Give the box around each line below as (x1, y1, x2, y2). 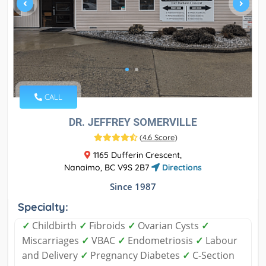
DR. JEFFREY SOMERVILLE (69, 116, 197, 129)
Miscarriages (22, 234, 81, 248)
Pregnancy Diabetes (88, 249, 182, 262)
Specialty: (18, 200, 68, 214)
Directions (160, 162, 202, 173)
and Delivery (22, 249, 80, 262)
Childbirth (30, 219, 79, 233)
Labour (203, 234, 237, 248)
